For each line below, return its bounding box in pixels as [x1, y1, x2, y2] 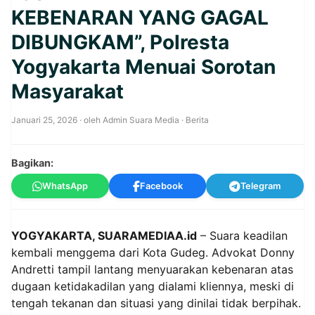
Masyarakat [11, 79, 124, 103]
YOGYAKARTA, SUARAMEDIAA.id [11, 229, 197, 243]
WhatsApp [41, 181, 88, 191]
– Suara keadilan [197, 229, 288, 243]
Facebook [139, 181, 183, 191]
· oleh [77, 115, 103, 125]
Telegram [240, 181, 281, 191]
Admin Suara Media [103, 115, 179, 125]
